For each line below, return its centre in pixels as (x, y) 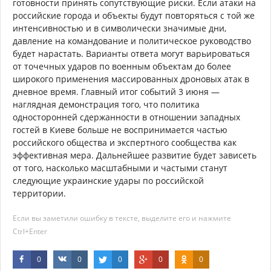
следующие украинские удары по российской (108, 180)
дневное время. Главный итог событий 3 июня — (116, 91)
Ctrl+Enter (30, 231)
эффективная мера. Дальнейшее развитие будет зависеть (135, 155)
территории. (39, 193)
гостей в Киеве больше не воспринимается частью (120, 129)
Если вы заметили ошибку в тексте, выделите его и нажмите (122, 218)
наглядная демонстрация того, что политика (106, 104)
